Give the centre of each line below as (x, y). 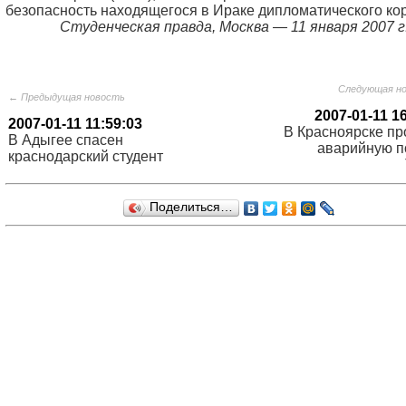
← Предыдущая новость (67, 97)
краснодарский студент (86, 156)
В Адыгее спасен (66, 140)
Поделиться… (191, 207)
